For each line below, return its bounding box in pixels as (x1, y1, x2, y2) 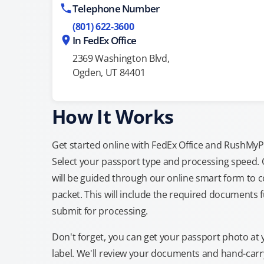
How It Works (52, 104, 174, 129)
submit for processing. (52, 204, 148, 217)
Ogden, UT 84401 (72, 66, 146, 79)
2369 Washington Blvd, (72, 52, 170, 65)
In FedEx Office (72, 34, 136, 47)
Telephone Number (72, 2, 160, 15)
